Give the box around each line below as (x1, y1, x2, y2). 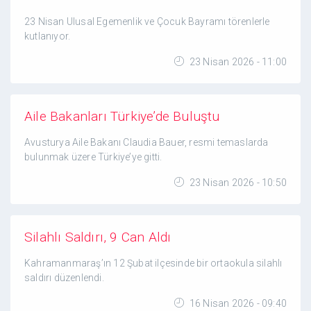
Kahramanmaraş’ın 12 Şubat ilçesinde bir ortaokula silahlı (24, 258, 283, 269)
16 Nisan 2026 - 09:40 (187, 298, 287, 309)
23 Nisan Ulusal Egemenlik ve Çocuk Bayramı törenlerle (24, 16, 270, 27)
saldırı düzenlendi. (24, 272, 104, 283)
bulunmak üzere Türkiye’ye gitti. (24, 151, 162, 162)
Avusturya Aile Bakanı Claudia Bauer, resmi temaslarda (24, 137, 269, 148)
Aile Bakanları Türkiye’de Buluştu (24, 108, 220, 124)
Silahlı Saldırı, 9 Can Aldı (24, 229, 171, 245)
